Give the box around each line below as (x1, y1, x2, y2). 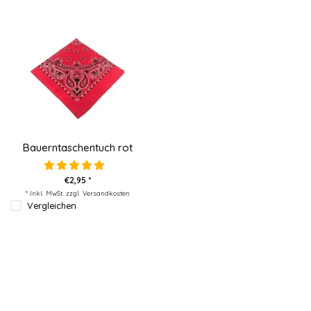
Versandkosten (83, 188, 130, 197)
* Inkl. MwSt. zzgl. (26, 188, 83, 197)
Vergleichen (27, 199, 76, 211)
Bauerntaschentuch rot (23, 140, 133, 154)
